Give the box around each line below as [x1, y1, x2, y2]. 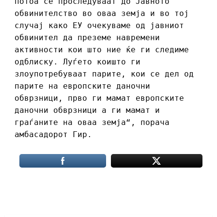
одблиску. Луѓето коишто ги [15, 57, 140, 67]
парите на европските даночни [15, 81, 150, 91]
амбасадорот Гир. [15, 130, 97, 139]
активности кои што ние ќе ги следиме [15, 45, 189, 55]
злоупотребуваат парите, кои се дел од [15, 69, 194, 79]
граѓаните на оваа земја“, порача [15, 118, 170, 127]
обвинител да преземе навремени [15, 33, 160, 43]
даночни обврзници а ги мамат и [15, 106, 160, 115]
